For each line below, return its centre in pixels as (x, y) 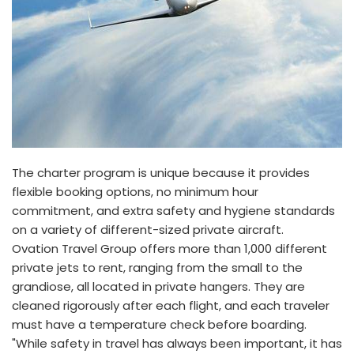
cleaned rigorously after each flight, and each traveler (171, 305)
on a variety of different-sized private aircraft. (148, 230)
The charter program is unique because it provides (161, 173)
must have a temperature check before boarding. (159, 324)
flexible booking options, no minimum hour (135, 192)
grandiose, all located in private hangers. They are (158, 286)
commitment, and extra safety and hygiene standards (173, 211)
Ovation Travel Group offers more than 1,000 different (169, 249)
